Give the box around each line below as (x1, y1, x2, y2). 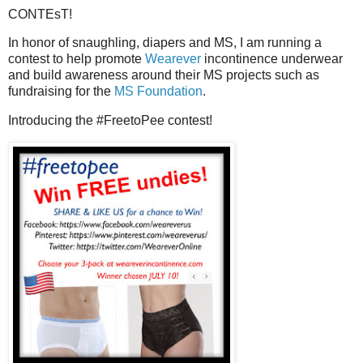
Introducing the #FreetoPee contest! (8, 113, 212, 128)
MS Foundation (114, 84, 203, 99)
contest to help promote (8, 52, 145, 66)
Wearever (145, 52, 201, 66)
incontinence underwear (201, 52, 343, 66)
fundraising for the (8, 84, 114, 99)
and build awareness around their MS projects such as (8, 68, 319, 83)
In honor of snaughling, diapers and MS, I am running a (8, 36, 322, 50)
